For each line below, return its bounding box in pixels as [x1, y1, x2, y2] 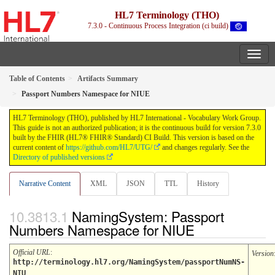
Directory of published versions [13, 153, 105, 162]
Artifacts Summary [77, 74, 138, 83]
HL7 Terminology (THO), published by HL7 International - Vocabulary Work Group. [13, 114, 261, 123]
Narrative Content [19, 179, 71, 188]
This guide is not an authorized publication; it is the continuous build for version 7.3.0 [13, 123, 261, 133]
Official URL [13, 247, 50, 257]
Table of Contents [9, 74, 65, 83]
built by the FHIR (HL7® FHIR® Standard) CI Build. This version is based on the [13, 133, 254, 142]
